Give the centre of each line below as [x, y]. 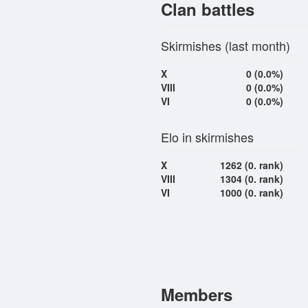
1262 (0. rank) [251, 165]
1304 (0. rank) [251, 178]
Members [197, 294]
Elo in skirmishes [207, 136]
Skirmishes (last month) [225, 46]
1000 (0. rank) [251, 192]
